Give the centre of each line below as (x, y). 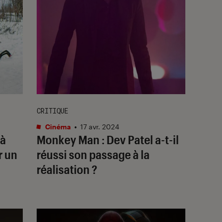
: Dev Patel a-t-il (139, 139)
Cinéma (57, 126)
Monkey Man (68, 139)
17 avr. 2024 (100, 126)
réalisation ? (67, 169)
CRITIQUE (53, 111)
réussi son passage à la (93, 154)
